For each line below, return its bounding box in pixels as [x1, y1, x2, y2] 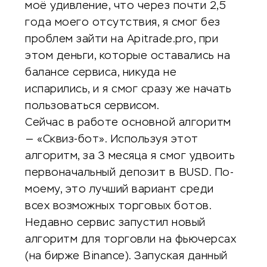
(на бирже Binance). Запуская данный [25, 251, 228, 262]
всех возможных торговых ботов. [25, 201, 212, 212]
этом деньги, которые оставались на [25, 51, 230, 61]
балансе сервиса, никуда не [25, 67, 176, 78]
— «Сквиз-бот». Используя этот [25, 134, 198, 145]
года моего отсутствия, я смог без [25, 17, 221, 28]
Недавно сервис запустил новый [25, 218, 206, 228]
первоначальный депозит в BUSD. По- [25, 167, 234, 178]
